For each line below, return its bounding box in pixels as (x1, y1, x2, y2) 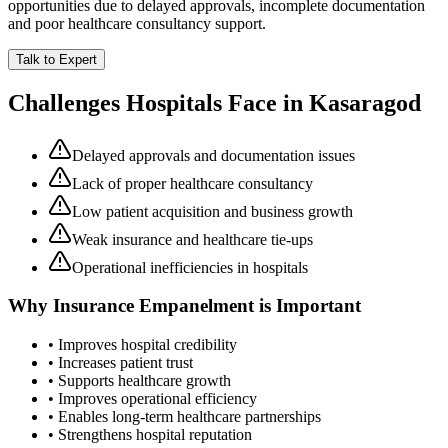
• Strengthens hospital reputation (48, 426, 252, 444)
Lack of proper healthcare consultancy (72, 174, 313, 192)
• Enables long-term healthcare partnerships (48, 408, 321, 426)
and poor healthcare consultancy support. (8, 14, 266, 32)
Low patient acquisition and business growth (72, 202, 353, 220)
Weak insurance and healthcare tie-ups (72, 230, 313, 248)
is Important (254, 295, 361, 317)
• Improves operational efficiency (48, 390, 257, 408)
